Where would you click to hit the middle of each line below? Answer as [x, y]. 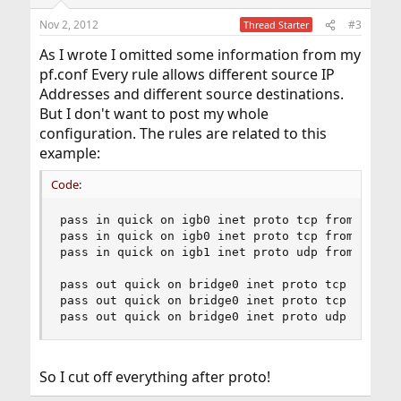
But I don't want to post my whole [154, 114]
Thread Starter [277, 25]
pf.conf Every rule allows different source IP [187, 74]
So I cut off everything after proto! [154, 377]
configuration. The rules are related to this [183, 133]
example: [69, 153]
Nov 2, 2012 [68, 25]
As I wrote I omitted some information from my [200, 55]
